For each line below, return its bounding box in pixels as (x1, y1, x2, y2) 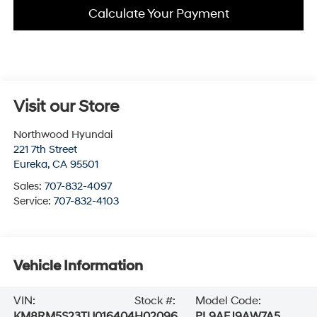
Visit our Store (13, 96, 119, 118)
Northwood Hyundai (13, 128, 113, 142)
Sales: (13, 180, 45, 194)
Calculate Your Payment (88, 6, 229, 23)
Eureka (13, 158, 47, 172)
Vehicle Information (13, 257, 143, 275)
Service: (13, 195, 54, 209)
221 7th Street (13, 143, 77, 157)
